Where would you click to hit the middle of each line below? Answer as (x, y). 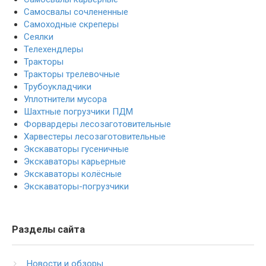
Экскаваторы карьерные (75, 162)
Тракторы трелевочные (72, 75)
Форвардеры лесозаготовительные (97, 124)
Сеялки (39, 37)
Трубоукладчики (58, 87)
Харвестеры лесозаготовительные (95, 137)
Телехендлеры (53, 50)
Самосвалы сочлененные (76, 12)
